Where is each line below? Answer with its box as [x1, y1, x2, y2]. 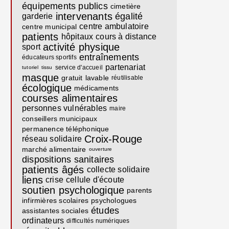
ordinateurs [22, 216, 64, 225]
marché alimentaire [22, 145, 86, 153]
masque [22, 72, 59, 83]
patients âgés [22, 164, 84, 175]
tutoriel [22, 64, 39, 70]
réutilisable [111, 74, 144, 81]
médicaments [74, 84, 119, 92]
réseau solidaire [22, 134, 82, 143]
